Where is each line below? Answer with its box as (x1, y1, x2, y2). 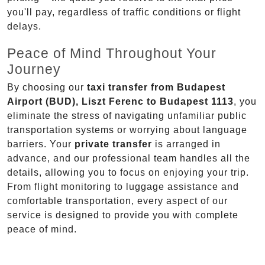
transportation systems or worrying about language (7, 125, 247, 135)
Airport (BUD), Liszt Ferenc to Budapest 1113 (7, 96, 234, 107)
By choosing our (7, 82, 87, 93)
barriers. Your (7, 139, 75, 150)
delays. (7, 21, 41, 32)
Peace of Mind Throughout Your (7, 46, 216, 62)
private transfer (75, 139, 152, 150)
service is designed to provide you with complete (7, 210, 238, 221)
